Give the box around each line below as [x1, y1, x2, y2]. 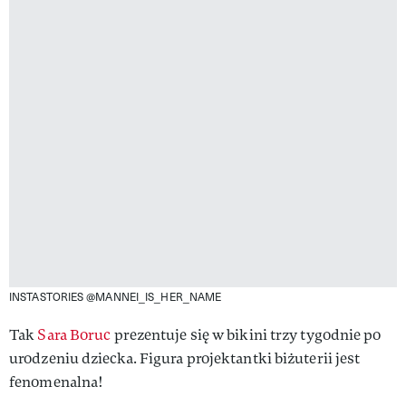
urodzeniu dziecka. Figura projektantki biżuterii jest [9, 349, 361, 369]
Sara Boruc [37, 325, 111, 345]
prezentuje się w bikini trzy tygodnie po [111, 325, 382, 345]
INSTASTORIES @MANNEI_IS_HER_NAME [9, 289, 222, 304]
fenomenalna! [9, 372, 104, 392]
